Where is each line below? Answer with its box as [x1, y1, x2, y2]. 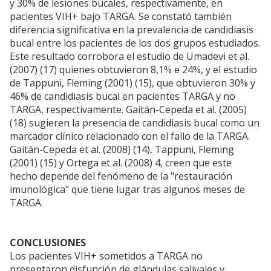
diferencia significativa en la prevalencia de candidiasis [10, 23, 253, 37]
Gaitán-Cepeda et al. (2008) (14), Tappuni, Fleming [10, 143, 234, 157]
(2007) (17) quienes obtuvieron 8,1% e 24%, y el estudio [10, 63, 257, 77]
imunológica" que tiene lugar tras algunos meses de [10, 183, 245, 197]
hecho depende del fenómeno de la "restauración [10, 169, 232, 183]
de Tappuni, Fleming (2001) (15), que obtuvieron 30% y [10, 76, 255, 90]
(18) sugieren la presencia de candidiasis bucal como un [10, 116, 260, 130]
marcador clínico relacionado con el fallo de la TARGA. [10, 129, 250, 143]
